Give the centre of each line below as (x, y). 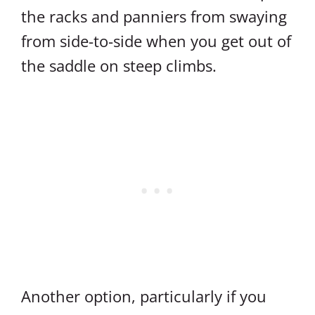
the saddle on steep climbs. (119, 65)
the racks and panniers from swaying (154, 16)
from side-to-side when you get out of (156, 41)
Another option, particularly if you (144, 296)
